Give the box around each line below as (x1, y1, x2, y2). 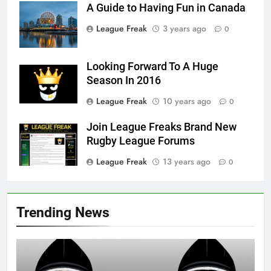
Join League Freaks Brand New (87, 121, 237, 134)
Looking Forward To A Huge (87, 60, 218, 73)
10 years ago (163, 95, 211, 108)
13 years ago (163, 155, 211, 168)
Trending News (16, 204, 109, 221)
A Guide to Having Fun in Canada (87, 2, 246, 15)
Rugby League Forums (87, 135, 195, 148)
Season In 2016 (87, 74, 161, 87)
